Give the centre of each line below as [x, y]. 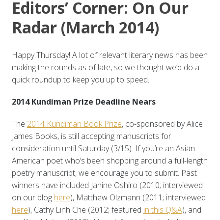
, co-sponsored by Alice [162, 124]
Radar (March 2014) [85, 27]
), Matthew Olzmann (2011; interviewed [138, 198]
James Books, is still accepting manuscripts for [91, 136]
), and [192, 210]
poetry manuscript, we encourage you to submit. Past [104, 173]
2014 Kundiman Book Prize [74, 124]
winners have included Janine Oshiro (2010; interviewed [107, 185]
